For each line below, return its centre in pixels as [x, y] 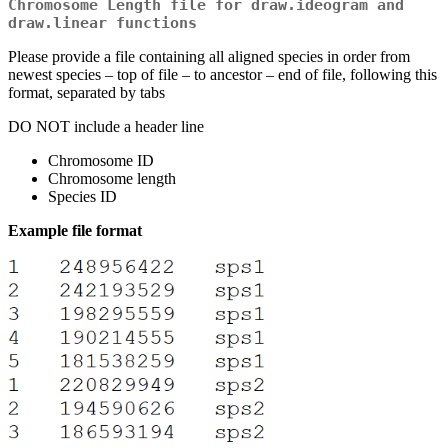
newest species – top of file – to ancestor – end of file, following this [222, 75]
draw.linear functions [102, 23]
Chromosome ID [101, 161]
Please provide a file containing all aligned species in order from [209, 57]
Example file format [75, 231]
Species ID [82, 197]
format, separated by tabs [86, 93]
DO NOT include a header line [106, 127]
